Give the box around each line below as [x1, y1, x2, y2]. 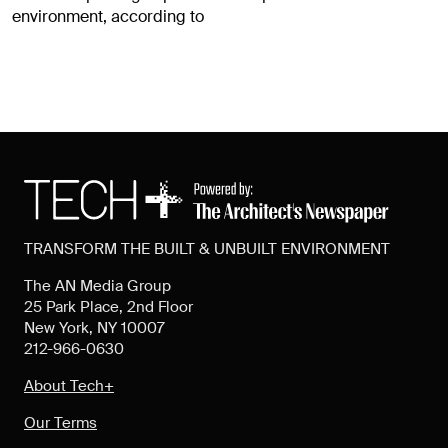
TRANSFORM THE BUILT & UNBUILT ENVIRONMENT [24, 238, 390, 259]
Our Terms [24, 412, 97, 433]
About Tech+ [24, 375, 114, 396]
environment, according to [12, 5, 204, 27]
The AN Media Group [24, 275, 171, 296]
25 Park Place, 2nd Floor [24, 296, 193, 317]
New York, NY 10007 [24, 317, 165, 338]
